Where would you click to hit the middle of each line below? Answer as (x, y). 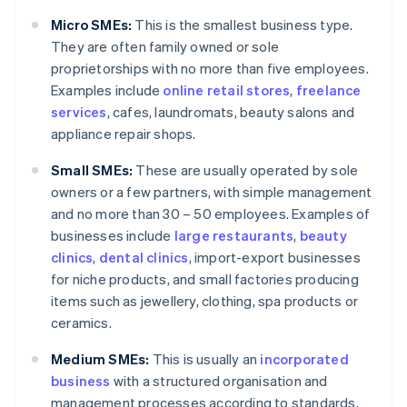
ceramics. (81, 323)
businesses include (113, 236)
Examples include (107, 90)
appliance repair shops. (124, 134)
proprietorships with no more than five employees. (210, 69)
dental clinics (144, 258)
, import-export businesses (274, 258)
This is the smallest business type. (243, 25)
